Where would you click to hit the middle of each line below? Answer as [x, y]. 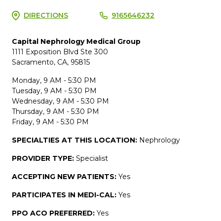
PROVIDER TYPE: [44, 158]
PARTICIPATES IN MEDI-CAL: [65, 195]
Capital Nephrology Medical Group [76, 41]
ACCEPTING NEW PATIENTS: [65, 176]
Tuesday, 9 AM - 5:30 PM [54, 91]
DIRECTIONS [46, 15]
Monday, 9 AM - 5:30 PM [54, 80]
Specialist [92, 158]
